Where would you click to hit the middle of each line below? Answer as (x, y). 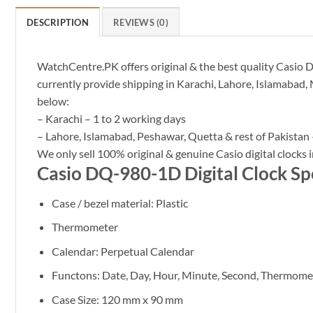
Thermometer (85, 227)
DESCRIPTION (58, 22)
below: (53, 101)
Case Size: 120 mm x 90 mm (117, 299)
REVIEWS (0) (141, 22)
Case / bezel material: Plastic (119, 203)
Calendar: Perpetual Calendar (123, 251)
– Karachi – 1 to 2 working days (111, 118)
